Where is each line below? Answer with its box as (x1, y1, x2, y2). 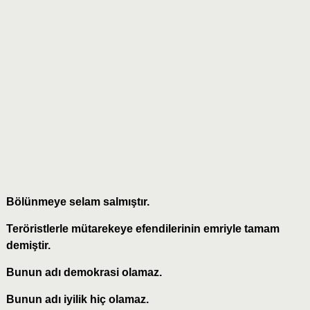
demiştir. (6, 239, 51, 252)
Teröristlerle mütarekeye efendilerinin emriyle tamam (6, 223, 280, 235)
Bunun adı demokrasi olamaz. (6, 266, 162, 279)
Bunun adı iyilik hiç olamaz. (6, 293, 149, 306)
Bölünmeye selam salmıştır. (6, 196, 149, 208)
